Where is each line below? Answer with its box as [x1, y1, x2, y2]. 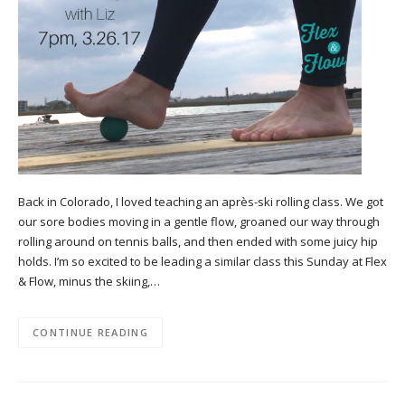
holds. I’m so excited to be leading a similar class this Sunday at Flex [18, 253, 387, 270]
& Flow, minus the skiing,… [18, 273, 160, 290]
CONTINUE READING [33, 325, 148, 340]
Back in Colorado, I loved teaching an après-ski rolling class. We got [18, 193, 383, 211]
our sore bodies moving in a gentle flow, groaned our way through [18, 213, 380, 231]
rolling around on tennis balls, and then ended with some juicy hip [18, 233, 378, 250]
